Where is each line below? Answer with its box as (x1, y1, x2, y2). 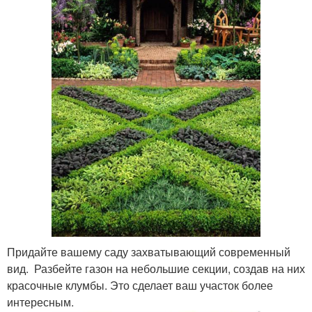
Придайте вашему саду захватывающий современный (7, 244, 290, 260)
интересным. (7, 294, 74, 310)
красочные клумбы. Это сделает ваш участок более (7, 277, 273, 293)
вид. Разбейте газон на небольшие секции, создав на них (7, 260, 305, 276)
